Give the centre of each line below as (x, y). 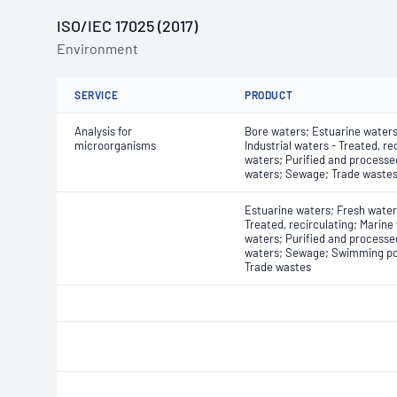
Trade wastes (278, 267)
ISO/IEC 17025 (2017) (127, 26)
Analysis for (103, 131)
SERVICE (97, 95)
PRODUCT (269, 95)
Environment (97, 48)
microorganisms (115, 145)
